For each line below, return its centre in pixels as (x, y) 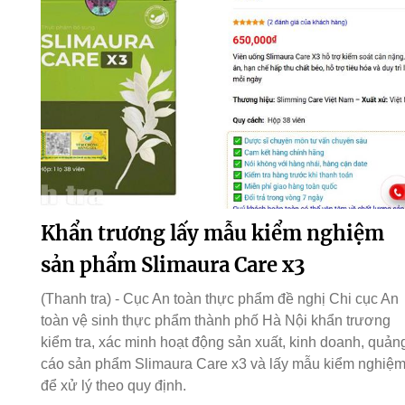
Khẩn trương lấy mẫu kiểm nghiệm (212, 234)
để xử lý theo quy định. (113, 386)
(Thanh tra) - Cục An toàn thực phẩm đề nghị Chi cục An (219, 299)
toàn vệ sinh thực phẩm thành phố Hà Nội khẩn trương (215, 321)
